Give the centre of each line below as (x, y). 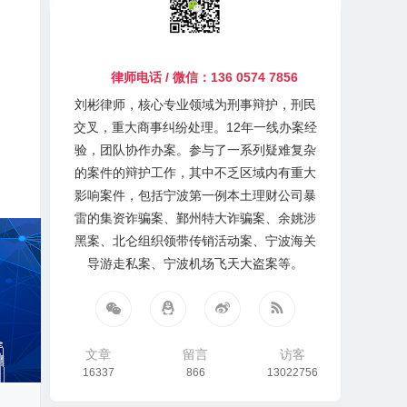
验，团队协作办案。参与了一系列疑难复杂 (196, 150)
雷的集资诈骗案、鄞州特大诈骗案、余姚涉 (196, 218)
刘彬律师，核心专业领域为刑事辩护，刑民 (196, 104)
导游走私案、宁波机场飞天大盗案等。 (196, 263)
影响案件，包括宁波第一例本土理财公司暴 (196, 195)
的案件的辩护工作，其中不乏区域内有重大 (196, 173)
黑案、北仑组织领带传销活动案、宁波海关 (196, 241)
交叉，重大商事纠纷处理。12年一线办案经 (196, 127)
